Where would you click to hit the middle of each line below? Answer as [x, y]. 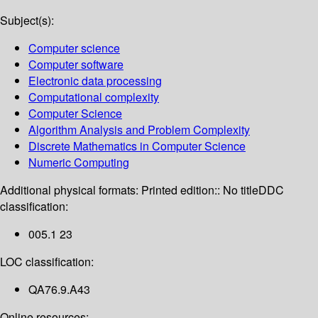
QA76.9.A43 [59, 290]
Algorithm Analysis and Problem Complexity [139, 130]
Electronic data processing [95, 81]
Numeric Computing [79, 163]
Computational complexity [94, 97]
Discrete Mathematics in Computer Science [137, 146]
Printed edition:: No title [200, 190]
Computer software [76, 65]
